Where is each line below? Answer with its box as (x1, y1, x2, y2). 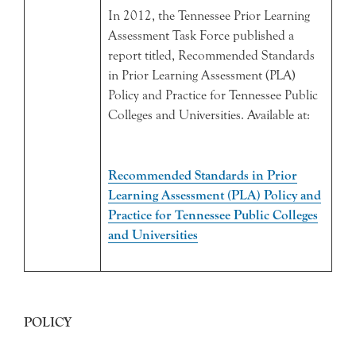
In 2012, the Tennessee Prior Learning (107, 8, 310, 23)
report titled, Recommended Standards (107, 48, 315, 63)
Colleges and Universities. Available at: (107, 107, 310, 122)
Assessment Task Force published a (107, 28, 294, 43)
